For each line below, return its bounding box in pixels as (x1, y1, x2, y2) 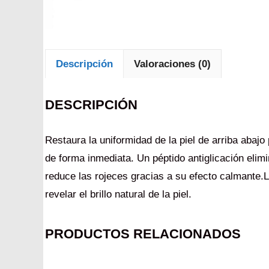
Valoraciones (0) (134, 58, 211, 70)
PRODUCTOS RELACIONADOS (45, 226, 241, 241)
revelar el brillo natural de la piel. (45, 188, 192, 200)
